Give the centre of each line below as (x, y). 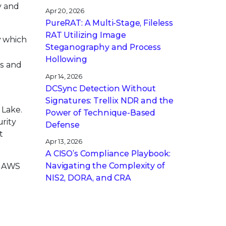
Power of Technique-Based (101, 112)
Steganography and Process (103, 47)
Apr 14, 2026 (64, 76)
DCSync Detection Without (101, 88)
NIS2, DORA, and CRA (88, 178)
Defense (63, 125)
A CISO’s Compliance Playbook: (108, 153)
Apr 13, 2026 (64, 141)
